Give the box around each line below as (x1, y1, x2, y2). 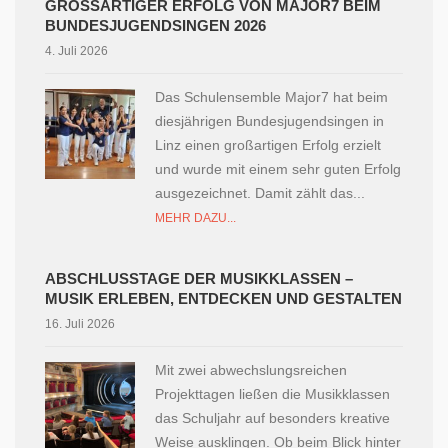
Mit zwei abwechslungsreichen (155, 361, 347, 378)
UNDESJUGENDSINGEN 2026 (45, 16, 258, 34)
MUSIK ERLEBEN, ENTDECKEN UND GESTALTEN (45, 289, 402, 307)
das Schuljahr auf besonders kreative (155, 409, 390, 426)
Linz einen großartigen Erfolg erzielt (155, 136, 381, 153)
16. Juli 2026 (45, 316, 115, 331)
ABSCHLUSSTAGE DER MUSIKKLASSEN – (45, 269, 353, 287)
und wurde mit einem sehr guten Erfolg (155, 160, 401, 177)
